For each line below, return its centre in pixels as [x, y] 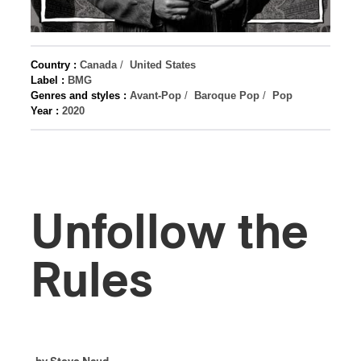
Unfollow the [170, 234]
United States [163, 65]
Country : [54, 65]
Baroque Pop [227, 95]
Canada [98, 65]
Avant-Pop [156, 95]
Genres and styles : [79, 95]
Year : [45, 111]
